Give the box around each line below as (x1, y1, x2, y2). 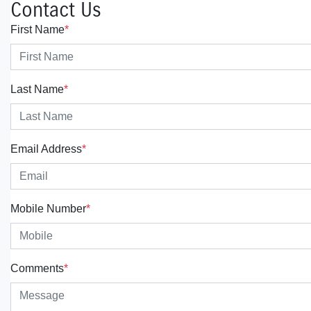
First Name (10, 24, 65, 35)
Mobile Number (10, 203, 86, 215)
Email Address (10, 143, 82, 155)
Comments (10, 262, 64, 274)
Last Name (10, 83, 64, 95)
